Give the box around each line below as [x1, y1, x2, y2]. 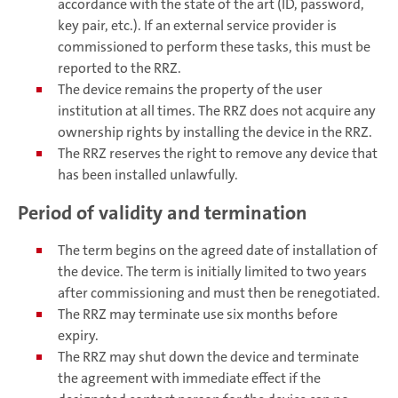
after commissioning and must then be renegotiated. [58, 283, 380, 302]
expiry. [58, 325, 99, 345]
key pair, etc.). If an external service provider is [58, 16, 337, 36]
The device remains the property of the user [58, 80, 322, 99]
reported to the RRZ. [58, 59, 181, 78]
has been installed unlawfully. [58, 165, 238, 185]
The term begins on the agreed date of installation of [58, 240, 378, 259]
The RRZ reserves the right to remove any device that [58, 144, 378, 163]
